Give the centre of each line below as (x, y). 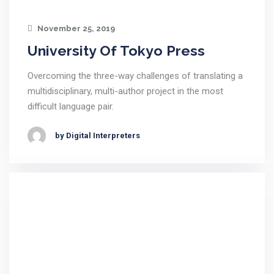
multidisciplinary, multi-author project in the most (125, 91)
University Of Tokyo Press (116, 50)
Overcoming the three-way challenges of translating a (135, 76)
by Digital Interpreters (98, 135)
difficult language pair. (71, 106)
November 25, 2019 (75, 28)
